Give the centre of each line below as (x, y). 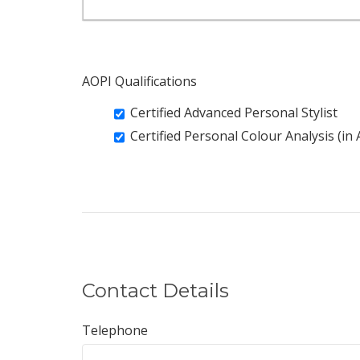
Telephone (115, 330)
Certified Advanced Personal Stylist (234, 112)
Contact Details (155, 290)
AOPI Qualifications (139, 81)
